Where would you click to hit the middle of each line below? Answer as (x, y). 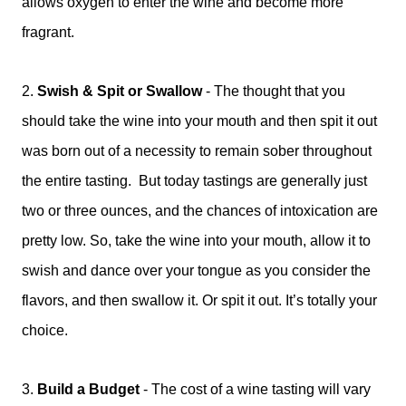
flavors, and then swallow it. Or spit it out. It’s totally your (199, 300)
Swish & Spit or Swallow (121, 91)
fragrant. (48, 32)
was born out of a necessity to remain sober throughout (197, 151)
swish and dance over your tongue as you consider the (196, 271)
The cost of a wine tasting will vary (261, 389)
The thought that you (280, 91)
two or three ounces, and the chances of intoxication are (200, 211)
